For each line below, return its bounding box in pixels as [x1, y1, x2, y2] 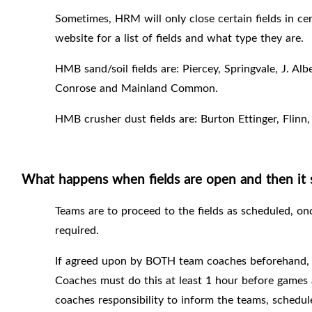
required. [55, 222, 99, 238]
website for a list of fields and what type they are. [55, 30, 304, 46]
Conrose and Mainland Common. [55, 80, 218, 96]
